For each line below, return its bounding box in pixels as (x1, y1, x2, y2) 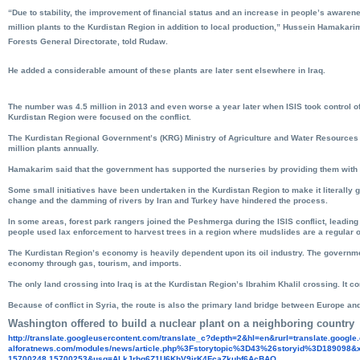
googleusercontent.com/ (67, 333, 162, 342)
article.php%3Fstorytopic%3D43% (135, 343, 268, 353)
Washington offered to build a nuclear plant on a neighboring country (8, 317, 354, 329)
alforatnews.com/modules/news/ (8, 343, 135, 353)
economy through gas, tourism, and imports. (8, 258, 182, 268)
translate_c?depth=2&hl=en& (162, 333, 275, 342)
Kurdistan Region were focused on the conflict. (8, 112, 191, 121)
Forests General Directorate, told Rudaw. (8, 36, 168, 46)
